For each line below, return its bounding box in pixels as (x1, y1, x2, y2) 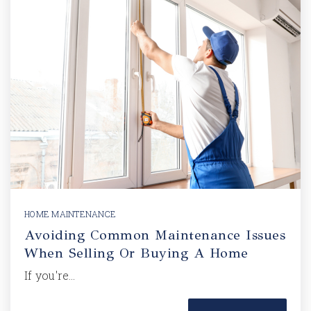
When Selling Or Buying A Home (24, 244, 249, 262)
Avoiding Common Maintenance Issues (24, 226, 285, 244)
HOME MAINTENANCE (24, 208, 116, 219)
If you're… (24, 268, 76, 283)
